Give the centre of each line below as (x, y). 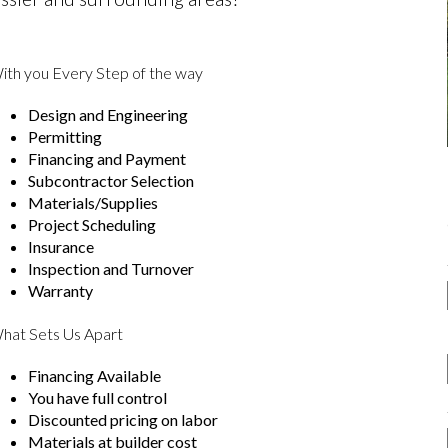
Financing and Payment (107, 158)
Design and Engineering (108, 114)
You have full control (98, 397)
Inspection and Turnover (111, 268)
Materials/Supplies (93, 202)
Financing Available (95, 375)
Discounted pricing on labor (123, 419)
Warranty (61, 290)
